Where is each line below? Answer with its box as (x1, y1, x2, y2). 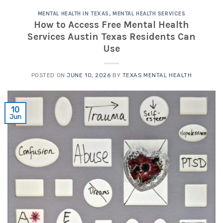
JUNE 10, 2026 (67, 72, 111, 79)
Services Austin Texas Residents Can (27, 31, 196, 43)
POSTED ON (31, 72, 67, 79)
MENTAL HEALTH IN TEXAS (37, 10, 109, 17)
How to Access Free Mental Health (34, 19, 189, 31)
